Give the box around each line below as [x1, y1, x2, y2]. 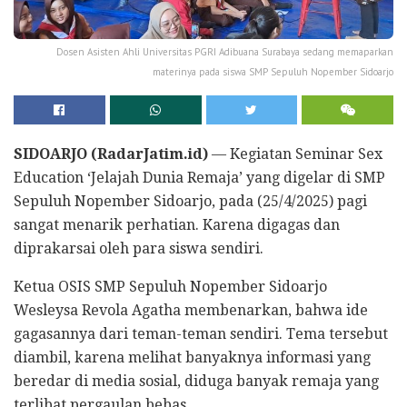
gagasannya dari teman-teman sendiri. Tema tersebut [14, 324, 388, 342]
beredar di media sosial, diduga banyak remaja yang [14, 372, 379, 390]
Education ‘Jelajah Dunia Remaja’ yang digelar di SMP [14, 168, 385, 186]
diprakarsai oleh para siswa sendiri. [14, 239, 263, 257]
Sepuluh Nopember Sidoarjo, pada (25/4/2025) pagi [14, 192, 367, 210]
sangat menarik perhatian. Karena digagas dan [14, 215, 340, 233]
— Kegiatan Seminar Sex [208, 144, 382, 163]
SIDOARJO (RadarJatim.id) [14, 144, 208, 163]
